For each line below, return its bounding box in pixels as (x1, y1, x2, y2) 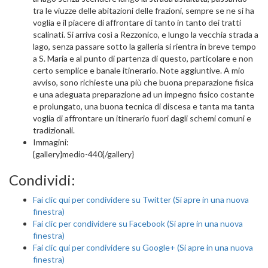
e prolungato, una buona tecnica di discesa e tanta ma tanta (33, 101, 254, 111)
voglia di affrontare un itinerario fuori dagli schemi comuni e (33, 113, 251, 123)
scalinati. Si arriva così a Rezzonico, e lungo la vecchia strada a (33, 29, 258, 39)
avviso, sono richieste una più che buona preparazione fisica (33, 77, 254, 87)
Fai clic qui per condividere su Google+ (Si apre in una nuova (33, 242, 253, 252)
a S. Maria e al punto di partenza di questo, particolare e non (33, 53, 253, 63)
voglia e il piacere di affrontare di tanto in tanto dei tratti (33, 17, 241, 28)
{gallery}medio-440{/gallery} (33, 149, 134, 159)
